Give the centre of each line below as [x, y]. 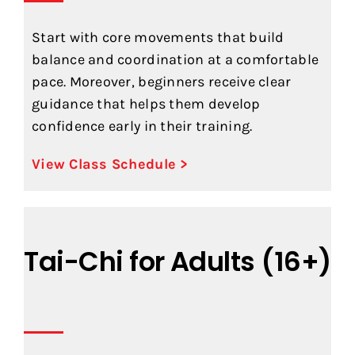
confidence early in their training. [142, 126]
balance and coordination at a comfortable [175, 59]
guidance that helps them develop [146, 103]
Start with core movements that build [158, 37]
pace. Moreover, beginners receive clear [161, 81]
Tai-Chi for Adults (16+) [177, 261]
